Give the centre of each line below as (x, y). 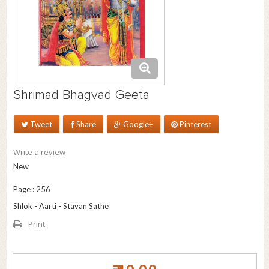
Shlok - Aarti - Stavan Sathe (61, 206)
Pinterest (195, 125)
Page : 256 (32, 189)
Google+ (137, 125)
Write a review (39, 152)
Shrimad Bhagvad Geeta (81, 96)
